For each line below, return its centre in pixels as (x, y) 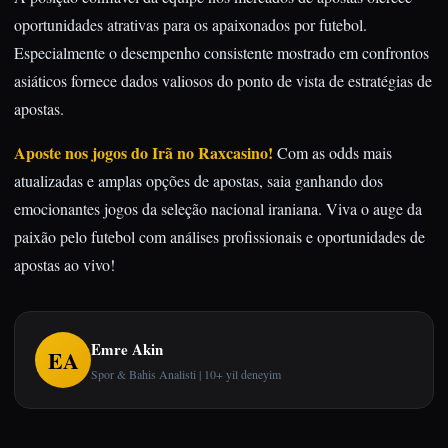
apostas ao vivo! (64, 264)
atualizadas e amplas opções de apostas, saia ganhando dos (198, 180)
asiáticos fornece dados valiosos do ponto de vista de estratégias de (223, 80)
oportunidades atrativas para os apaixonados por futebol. (190, 24)
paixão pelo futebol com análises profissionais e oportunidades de (219, 236)
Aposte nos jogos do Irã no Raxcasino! (143, 152)
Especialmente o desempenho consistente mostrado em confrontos (221, 52)
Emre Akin (127, 348)
